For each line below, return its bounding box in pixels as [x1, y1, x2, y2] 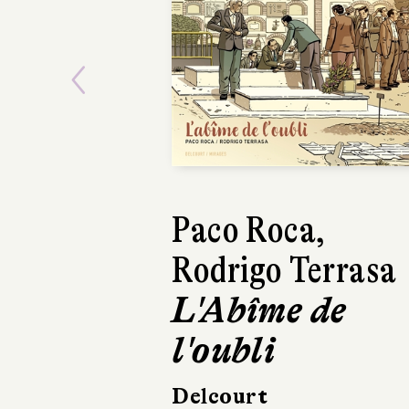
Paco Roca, [172, 208, 326, 251]
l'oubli [172, 329, 276, 372]
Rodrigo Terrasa [172, 248, 397, 291]
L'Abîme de [172, 288, 347, 331]
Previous [77, 85, 225, 130]
